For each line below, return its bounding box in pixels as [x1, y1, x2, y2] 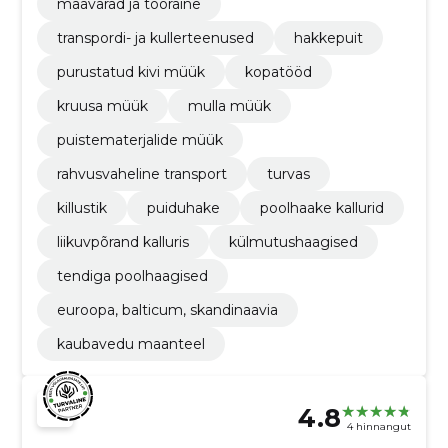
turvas [266, 165, 310, 184]
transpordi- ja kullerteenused [56, 29, 254, 48]
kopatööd [244, 63, 312, 82]
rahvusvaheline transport [56, 165, 227, 184]
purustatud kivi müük [56, 63, 205, 82]
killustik [56, 199, 107, 218]
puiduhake [146, 199, 220, 218]
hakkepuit [293, 29, 363, 48]
